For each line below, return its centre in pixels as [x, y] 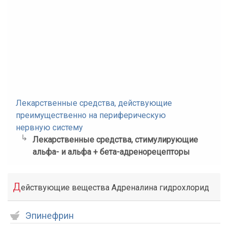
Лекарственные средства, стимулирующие [115, 140]
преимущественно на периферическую [91, 115]
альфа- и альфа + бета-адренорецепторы [111, 152]
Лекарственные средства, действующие [94, 103]
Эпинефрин [50, 216]
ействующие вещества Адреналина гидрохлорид [115, 188]
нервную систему [49, 127]
